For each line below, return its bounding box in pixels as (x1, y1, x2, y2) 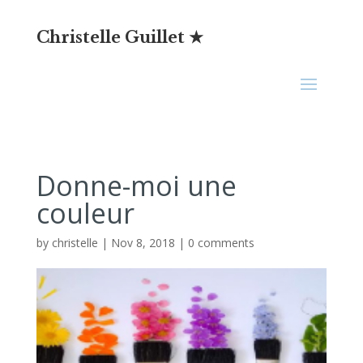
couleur (36, 194, 135, 232)
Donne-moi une (36, 167, 237, 204)
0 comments (187, 235, 254, 250)
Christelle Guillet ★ (36, 28, 203, 47)
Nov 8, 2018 (110, 235, 175, 250)
